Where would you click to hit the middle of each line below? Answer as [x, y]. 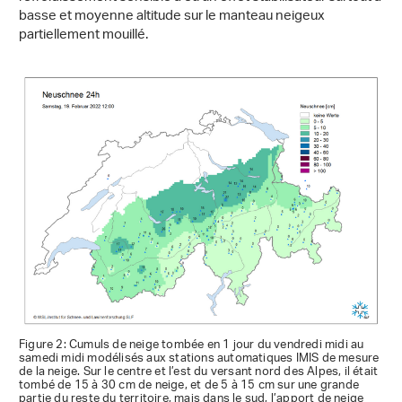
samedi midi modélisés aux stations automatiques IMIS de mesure [199, 358]
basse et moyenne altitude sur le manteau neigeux [172, 16]
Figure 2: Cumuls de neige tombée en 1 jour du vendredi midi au [192, 345]
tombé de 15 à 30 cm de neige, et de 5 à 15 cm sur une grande [189, 385]
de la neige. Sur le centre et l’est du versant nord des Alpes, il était [199, 371]
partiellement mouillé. [83, 35]
